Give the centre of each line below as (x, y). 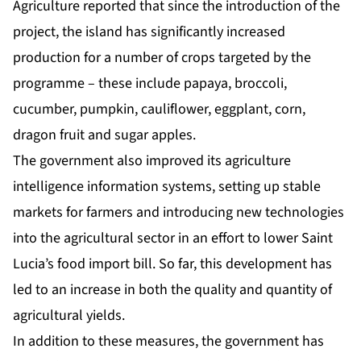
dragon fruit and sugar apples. (104, 135)
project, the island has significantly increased (149, 32)
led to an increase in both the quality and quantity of (172, 290)
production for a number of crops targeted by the (162, 58)
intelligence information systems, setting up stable (167, 187)
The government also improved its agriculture (152, 161)
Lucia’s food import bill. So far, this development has (172, 264)
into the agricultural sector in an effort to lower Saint (173, 239)
